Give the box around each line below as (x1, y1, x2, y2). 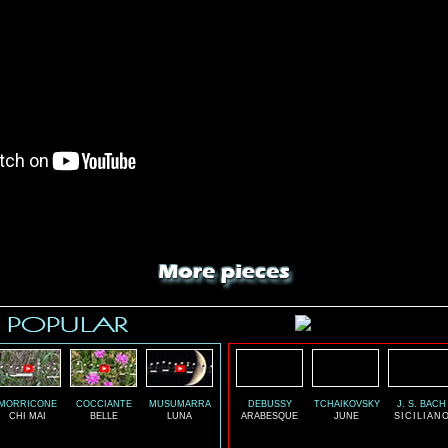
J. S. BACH (397, 399, 446, 409)
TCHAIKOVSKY (313, 399, 380, 409)
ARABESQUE (241, 411, 298, 421)
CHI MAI (9, 411, 46, 421)
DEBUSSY (247, 399, 292, 409)
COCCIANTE (75, 399, 132, 409)
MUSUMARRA (148, 399, 211, 409)
